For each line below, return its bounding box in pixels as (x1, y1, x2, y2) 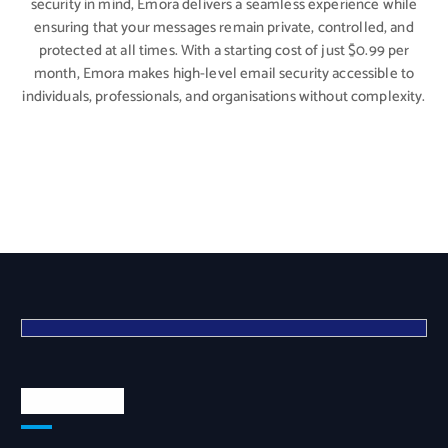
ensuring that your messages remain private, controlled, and (34, 15, 414, 40)
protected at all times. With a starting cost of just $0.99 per (38, 38, 410, 63)
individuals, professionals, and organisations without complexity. (22, 84, 426, 109)
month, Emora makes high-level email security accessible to (33, 61, 415, 86)
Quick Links (21, 384, 124, 416)
